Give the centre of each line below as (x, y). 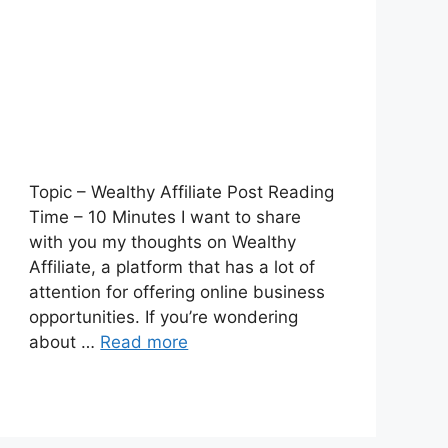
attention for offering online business (177, 291)
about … (65, 341)
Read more (144, 341)
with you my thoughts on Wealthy (163, 241)
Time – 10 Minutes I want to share (165, 216)
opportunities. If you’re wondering (164, 316)
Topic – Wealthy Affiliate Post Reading (182, 191)
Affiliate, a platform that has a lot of (172, 266)
